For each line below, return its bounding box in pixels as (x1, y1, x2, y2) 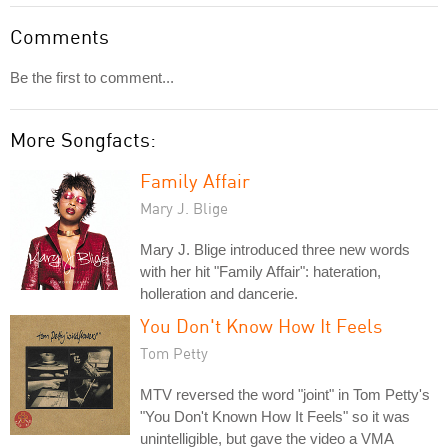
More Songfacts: (10, 126, 156, 152)
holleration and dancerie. (140, 284, 298, 302)
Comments (10, 23, 109, 49)
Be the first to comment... (10, 68, 174, 86)
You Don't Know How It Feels (140, 313, 382, 337)
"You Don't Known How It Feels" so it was (140, 407, 410, 425)
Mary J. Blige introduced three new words (140, 240, 410, 258)
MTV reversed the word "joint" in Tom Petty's (140, 385, 430, 403)
